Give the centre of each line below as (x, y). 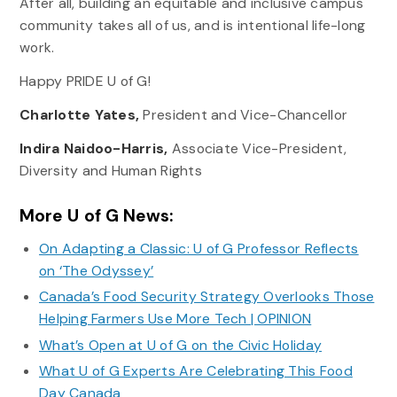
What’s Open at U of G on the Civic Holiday (180, 345)
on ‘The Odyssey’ (96, 270)
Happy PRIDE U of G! (85, 81)
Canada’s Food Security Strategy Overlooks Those (206, 297)
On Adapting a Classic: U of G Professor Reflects (198, 248)
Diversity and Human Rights (110, 171)
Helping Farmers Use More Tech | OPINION (175, 319)
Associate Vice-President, (259, 149)
